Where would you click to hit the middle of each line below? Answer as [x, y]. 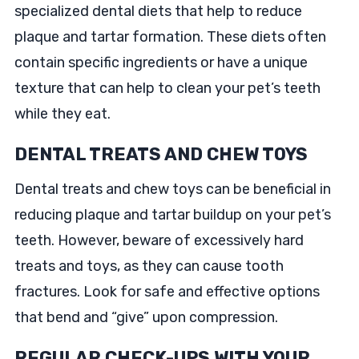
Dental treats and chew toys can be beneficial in [172, 189]
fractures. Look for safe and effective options [167, 292]
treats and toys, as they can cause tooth [149, 266]
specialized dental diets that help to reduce [158, 11]
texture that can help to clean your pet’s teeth [167, 88]
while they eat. [62, 114]
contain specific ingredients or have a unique [161, 63]
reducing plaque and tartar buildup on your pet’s [172, 215]
